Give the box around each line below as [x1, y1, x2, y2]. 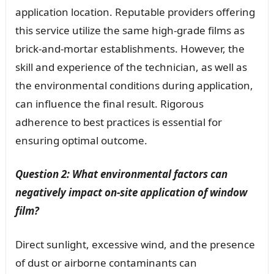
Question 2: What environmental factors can [15, 166, 228, 181]
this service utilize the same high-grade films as [15, 23, 245, 37]
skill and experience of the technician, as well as [15, 59, 247, 74]
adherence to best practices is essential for [15, 114, 222, 129]
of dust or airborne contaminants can [15, 255, 197, 270]
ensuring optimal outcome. [15, 133, 147, 147]
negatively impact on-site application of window [15, 185, 247, 199]
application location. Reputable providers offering [15, 4, 255, 19]
